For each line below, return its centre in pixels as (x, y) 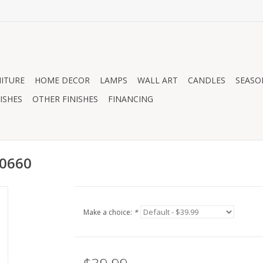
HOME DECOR (62, 80)
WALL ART (158, 80)
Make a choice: (108, 212)
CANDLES (207, 80)
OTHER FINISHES (65, 99)
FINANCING (131, 99)
